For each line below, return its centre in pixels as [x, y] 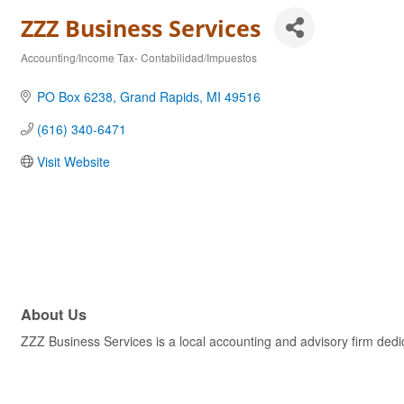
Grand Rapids [159, 96]
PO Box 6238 [74, 96]
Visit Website [73, 161]
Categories [46, 70]
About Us [54, 315]
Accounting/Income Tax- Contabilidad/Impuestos [139, 57]
